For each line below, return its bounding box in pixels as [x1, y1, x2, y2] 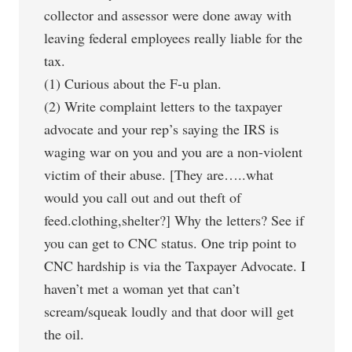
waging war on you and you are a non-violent [44, 142, 303, 161]
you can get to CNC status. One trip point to [44, 233, 297, 252]
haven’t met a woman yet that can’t [44, 279, 240, 298]
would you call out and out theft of [44, 188, 242, 207]
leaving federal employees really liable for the [44, 28, 303, 47]
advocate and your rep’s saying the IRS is [44, 119, 280, 138]
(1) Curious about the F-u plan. [44, 74, 222, 93]
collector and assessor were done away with [44, 5, 292, 24]
